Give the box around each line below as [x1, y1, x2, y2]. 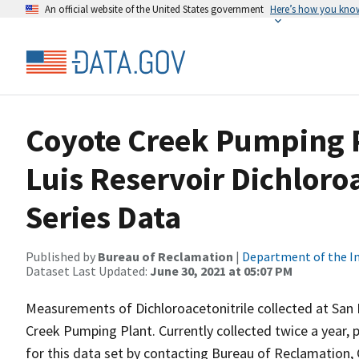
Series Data [26, 197, 181, 237]
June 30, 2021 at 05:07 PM [150, 263, 292, 279]
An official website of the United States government [45, 2, 264, 15]
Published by [26, 248, 98, 264]
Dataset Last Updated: [26, 263, 150, 279]
